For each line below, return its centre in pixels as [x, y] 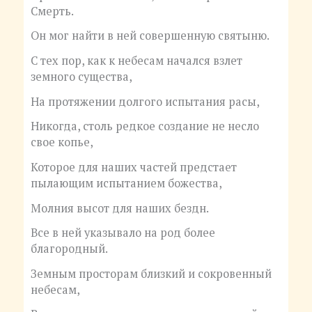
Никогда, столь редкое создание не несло [145, 126]
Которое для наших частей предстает [133, 167]
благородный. [69, 249]
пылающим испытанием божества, [126, 183]
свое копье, [62, 142]
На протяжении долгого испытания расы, [145, 101]
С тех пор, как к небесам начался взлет [136, 61]
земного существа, [81, 77]
